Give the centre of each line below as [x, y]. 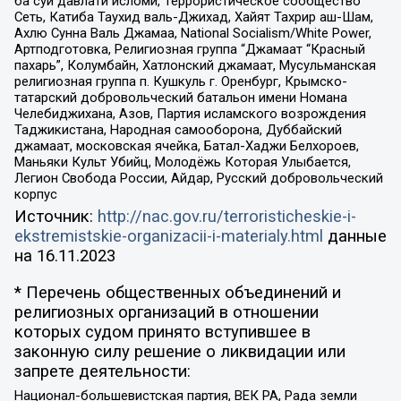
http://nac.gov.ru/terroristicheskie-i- [226, 217]
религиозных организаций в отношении [166, 312]
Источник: [55, 217]
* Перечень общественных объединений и [177, 292]
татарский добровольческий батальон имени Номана [180, 97]
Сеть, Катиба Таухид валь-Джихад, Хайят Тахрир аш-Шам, [193, 17]
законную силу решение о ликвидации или [179, 351]
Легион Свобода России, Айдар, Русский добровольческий [198, 178]
